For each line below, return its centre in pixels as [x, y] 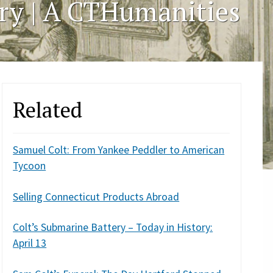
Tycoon [30, 166]
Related [48, 110]
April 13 [30, 243]
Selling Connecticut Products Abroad [96, 197]
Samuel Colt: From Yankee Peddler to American [119, 150]
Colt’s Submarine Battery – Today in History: [113, 228]
